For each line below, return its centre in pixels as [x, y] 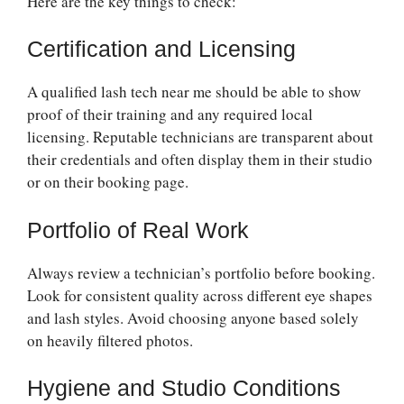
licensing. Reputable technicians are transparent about [200, 137]
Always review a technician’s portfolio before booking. [201, 272]
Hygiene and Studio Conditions [184, 388]
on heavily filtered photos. [110, 340]
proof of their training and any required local [170, 115]
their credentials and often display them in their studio [200, 160]
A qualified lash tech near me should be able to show [194, 92]
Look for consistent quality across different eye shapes [200, 295]
